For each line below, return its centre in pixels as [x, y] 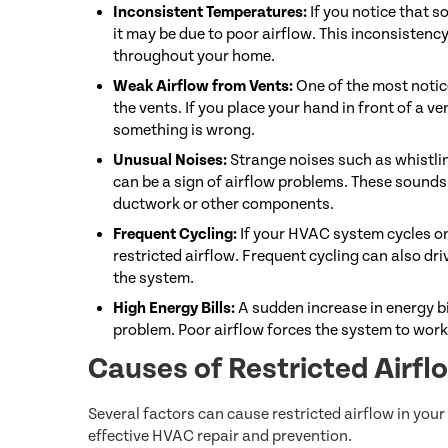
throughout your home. [194, 56]
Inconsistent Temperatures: [210, 12]
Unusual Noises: [170, 160]
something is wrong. [184, 130]
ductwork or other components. [223, 204]
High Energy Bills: [174, 308]
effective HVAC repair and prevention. [220, 436]
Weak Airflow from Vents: [203, 86]
